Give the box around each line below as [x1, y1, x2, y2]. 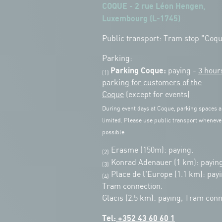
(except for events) [124, 90, 190, 99]
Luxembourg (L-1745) [102, 14, 180, 23]
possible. [102, 129, 126, 136]
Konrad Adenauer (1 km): [109, 158, 199, 167]
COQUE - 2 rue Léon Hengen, [102, 1, 205, 11]
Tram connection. [102, 182, 163, 191]
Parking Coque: [111, 66, 166, 75]
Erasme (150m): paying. [109, 146, 193, 155]
